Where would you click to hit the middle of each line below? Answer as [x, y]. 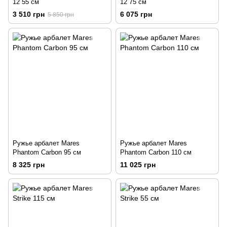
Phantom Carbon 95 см [47, 153]
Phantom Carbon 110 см [156, 153]
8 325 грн [29, 165]
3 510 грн [29, 14]
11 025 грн [138, 165]
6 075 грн [136, 14]
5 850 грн [61, 15]
